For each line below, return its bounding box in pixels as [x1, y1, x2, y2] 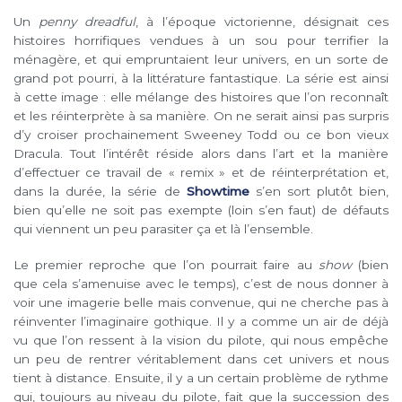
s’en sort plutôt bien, [249, 184, 389, 199]
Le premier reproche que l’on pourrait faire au [13, 258, 319, 273]
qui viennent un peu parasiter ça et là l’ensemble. [13, 222, 313, 237]
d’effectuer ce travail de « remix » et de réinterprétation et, [13, 165, 389, 180]
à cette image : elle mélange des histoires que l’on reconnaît [13, 90, 389, 105]
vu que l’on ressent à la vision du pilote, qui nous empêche [13, 333, 389, 348]
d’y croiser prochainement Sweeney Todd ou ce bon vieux [13, 127, 389, 143]
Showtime [186, 184, 249, 199]
